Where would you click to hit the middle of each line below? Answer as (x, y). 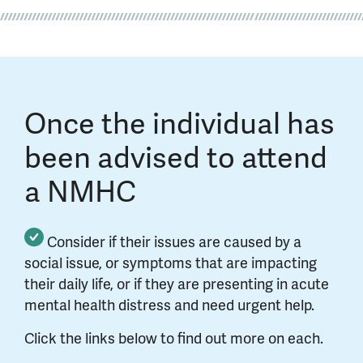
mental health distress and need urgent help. (171, 304)
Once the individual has (179, 122)
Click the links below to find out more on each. (174, 337)
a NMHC (80, 190)
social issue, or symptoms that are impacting (171, 262)
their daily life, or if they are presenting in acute (177, 283)
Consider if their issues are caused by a (173, 241)
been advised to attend (176, 156)
